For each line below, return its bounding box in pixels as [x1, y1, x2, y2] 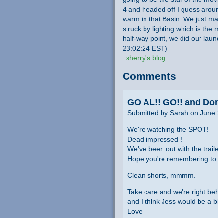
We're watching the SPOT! [127, 126, 209, 133]
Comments [123, 71, 176, 82]
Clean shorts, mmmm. [127, 171, 196, 179]
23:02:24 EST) [123, 44, 167, 53]
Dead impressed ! [127, 135, 182, 143]
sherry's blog [126, 54, 165, 62]
